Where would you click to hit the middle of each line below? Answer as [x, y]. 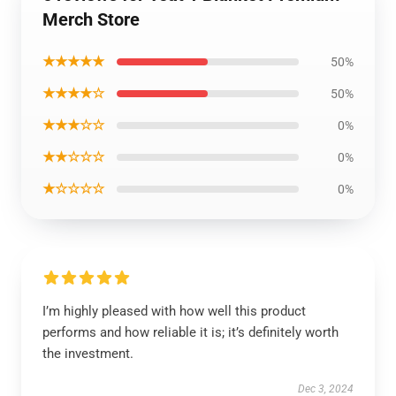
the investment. [88, 354]
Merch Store [91, 19]
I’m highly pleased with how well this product [174, 311]
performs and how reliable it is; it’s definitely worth [190, 332]
